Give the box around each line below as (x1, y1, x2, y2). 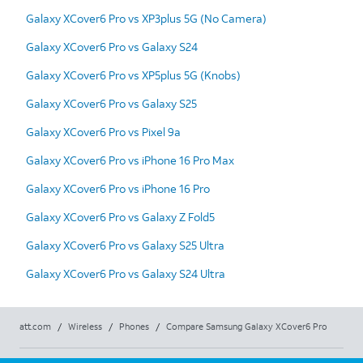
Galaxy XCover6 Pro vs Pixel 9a (26, 123, 181, 139)
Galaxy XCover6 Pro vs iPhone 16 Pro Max (26, 152, 234, 168)
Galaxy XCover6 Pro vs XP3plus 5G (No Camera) (26, 10, 267, 26)
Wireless (68, 320, 102, 332)
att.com (19, 320, 51, 332)
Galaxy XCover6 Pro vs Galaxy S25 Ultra (26, 237, 224, 253)
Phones (119, 320, 149, 332)
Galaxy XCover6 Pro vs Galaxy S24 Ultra (26, 265, 225, 281)
